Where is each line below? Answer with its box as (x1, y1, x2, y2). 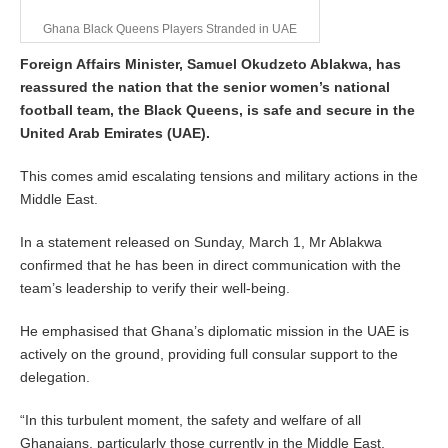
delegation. (20, 369, 90, 386)
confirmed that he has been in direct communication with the (20, 257, 401, 274)
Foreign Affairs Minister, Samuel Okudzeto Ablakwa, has (20, 56, 401, 73)
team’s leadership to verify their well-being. (20, 280, 290, 297)
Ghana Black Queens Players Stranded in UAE (43, 22, 297, 37)
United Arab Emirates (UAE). (20, 125, 210, 142)
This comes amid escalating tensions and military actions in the (20, 168, 418, 185)
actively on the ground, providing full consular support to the (20, 346, 398, 363)
